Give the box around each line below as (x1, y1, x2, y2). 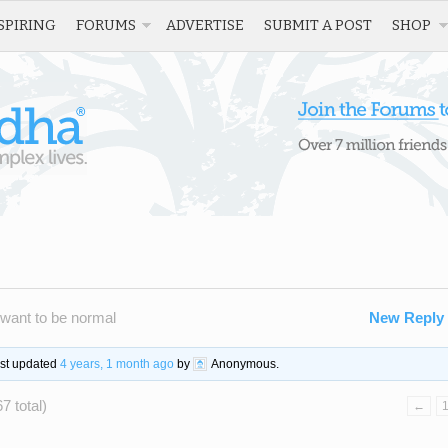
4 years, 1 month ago (59, 356, 174, 371)
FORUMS (76, 16, 136, 34)
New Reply (369, 309, 444, 326)
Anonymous (210, 356, 276, 371)
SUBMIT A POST (264, 16, 372, 34)
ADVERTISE (166, 16, 244, 34)
